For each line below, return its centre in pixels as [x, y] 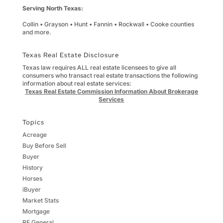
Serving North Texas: [53, 8]
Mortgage [36, 212]
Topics [33, 122]
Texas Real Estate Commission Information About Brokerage [111, 92]
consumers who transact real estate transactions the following [110, 76]
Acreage [34, 135]
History [32, 168]
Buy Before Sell [44, 146]
